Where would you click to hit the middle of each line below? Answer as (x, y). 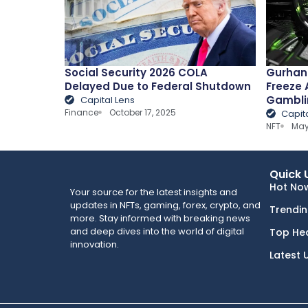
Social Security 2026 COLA (136, 72)
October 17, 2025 (143, 112)
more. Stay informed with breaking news (160, 219)
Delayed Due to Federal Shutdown (158, 86)
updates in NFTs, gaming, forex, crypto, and (165, 206)
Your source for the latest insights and (154, 192)
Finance (82, 112)
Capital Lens (107, 100)
